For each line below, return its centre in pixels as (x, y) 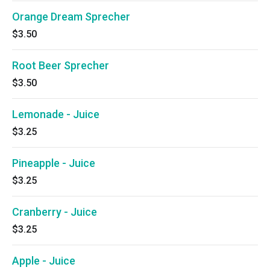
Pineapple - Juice (54, 163)
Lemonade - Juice (56, 114)
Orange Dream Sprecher (71, 17)
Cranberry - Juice (55, 212)
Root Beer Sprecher (61, 65)
